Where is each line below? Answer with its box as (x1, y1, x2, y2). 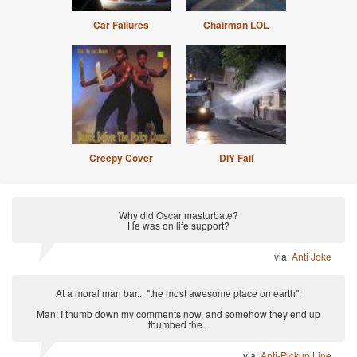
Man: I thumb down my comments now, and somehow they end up (37, 307, 320, 320)
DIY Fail (218, 151, 253, 165)
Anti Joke (292, 249, 331, 263)
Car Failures (93, 18, 149, 32)
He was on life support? (127, 218, 229, 232)
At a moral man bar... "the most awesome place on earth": (56, 286, 301, 300)
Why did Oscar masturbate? (119, 208, 238, 222)
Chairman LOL (203, 18, 269, 32)
